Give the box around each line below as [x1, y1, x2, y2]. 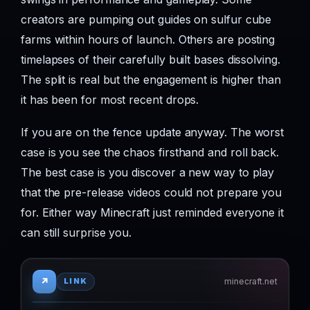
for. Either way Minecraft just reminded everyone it [21, 205, 284, 219]
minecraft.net [224, 275, 277, 286]
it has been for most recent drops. [21, 92, 199, 107]
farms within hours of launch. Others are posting [21, 32, 275, 46]
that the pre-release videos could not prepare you [21, 185, 282, 199]
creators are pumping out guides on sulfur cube [21, 12, 272, 26]
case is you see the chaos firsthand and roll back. [21, 145, 280, 159]
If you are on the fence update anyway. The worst [21, 125, 284, 139]
